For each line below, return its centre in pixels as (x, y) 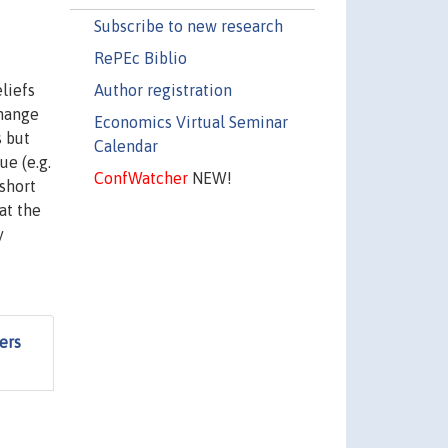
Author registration (162, 89)
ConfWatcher (140, 177)
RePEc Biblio (140, 57)
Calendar (125, 145)
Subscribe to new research (188, 25)
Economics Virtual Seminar (190, 121)
